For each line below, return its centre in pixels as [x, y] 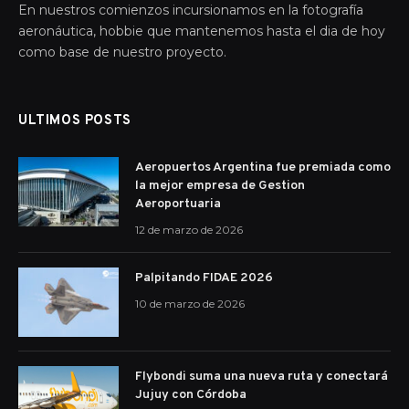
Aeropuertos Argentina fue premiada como [263, 167]
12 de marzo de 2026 [189, 229]
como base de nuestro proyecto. [122, 52]
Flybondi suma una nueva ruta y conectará [262, 376]
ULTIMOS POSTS [75, 121]
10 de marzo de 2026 [190, 303]
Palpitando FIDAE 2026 [204, 278]
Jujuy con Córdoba [191, 394]
